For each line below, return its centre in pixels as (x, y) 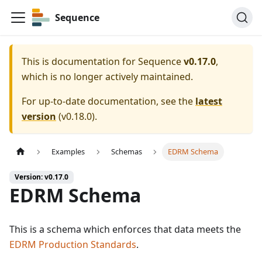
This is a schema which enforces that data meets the (125, 230)
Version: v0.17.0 (42, 177)
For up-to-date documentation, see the (108, 101)
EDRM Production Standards (73, 245)
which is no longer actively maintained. (107, 77)
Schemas (126, 152)
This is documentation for (80, 61)
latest (209, 101)
